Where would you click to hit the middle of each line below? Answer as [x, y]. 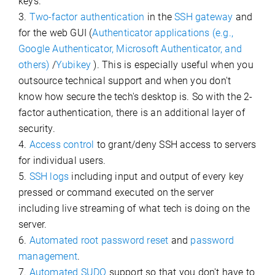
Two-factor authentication [87, 17]
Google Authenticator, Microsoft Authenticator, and [130, 49]
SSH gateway [204, 17]
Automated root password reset [98, 240]
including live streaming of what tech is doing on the [134, 208]
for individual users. [62, 161]
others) [34, 65]
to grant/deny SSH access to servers [175, 145]
